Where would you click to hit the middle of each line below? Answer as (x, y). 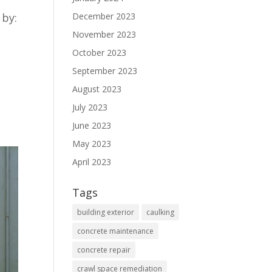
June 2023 (92, 125)
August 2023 (97, 89)
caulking (161, 212)
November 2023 (104, 34)
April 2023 (92, 162)
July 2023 (90, 107)
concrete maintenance (116, 231)
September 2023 (105, 71)
